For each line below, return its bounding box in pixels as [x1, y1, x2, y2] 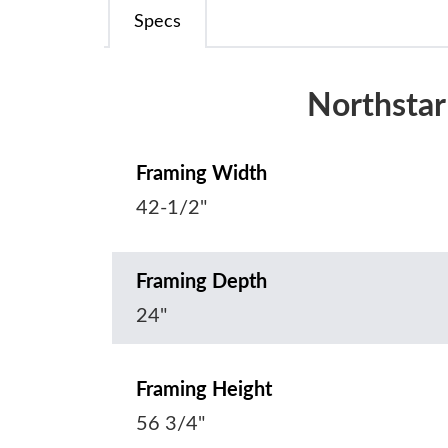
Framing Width [136, 164, 267, 185]
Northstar [306, 90, 446, 123]
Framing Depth [136, 272, 267, 293]
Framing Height [136, 380, 272, 401]
